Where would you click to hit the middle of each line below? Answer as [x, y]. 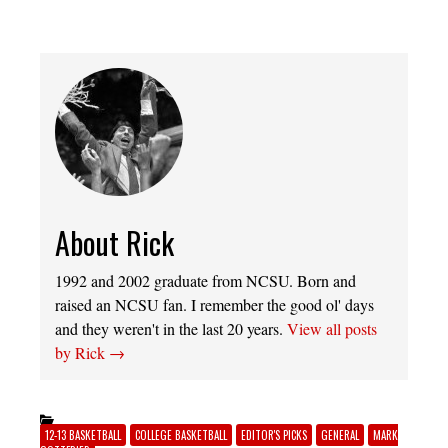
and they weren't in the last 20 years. [171, 329]
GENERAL [340, 435]
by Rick [82, 353]
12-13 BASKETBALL [83, 435]
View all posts [332, 329]
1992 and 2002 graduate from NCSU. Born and [205, 281]
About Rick [114, 243]
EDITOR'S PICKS [274, 435]
